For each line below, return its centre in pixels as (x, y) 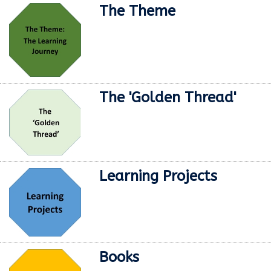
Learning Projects (158, 176)
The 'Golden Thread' (168, 98)
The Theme (138, 11)
